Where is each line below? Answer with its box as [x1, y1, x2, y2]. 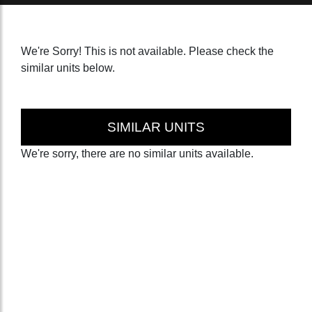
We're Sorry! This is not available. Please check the [21, 45, 274, 57]
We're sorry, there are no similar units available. [21, 147, 253, 159]
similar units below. [21, 61, 115, 74]
